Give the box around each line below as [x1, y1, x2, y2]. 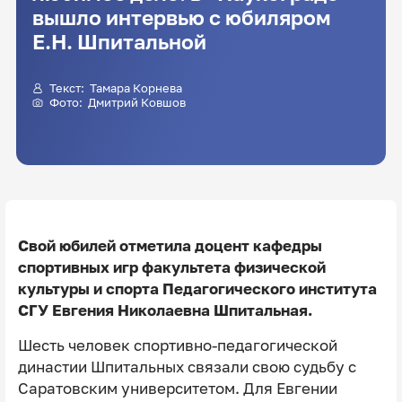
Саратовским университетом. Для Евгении [17, 379, 337, 398]
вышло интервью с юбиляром [31, 5, 331, 31]
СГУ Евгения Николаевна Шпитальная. [17, 301, 312, 319]
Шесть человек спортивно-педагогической [17, 336, 337, 354]
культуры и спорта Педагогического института [17, 279, 377, 298]
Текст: [48, 80, 90, 95]
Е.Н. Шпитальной [31, 30, 206, 55]
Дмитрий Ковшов [87, 94, 186, 109]
